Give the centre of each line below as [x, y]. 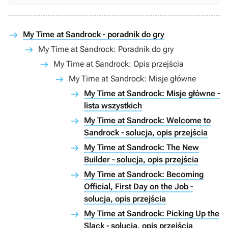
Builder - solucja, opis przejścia [141, 160]
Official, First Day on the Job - [138, 187]
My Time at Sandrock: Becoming [144, 174]
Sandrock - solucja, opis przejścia [146, 133]
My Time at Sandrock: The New [141, 147]
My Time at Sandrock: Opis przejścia [119, 64]
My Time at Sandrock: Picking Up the [152, 213]
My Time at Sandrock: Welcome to [147, 120]
